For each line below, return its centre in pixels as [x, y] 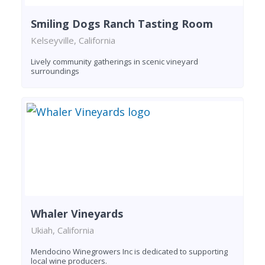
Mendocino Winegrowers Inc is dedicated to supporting [129, 252]
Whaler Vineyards [77, 214]
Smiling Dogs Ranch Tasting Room [122, 24]
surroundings [55, 71]
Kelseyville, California [73, 41]
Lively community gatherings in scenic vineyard [114, 62]
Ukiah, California [62, 230]
